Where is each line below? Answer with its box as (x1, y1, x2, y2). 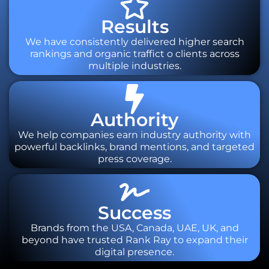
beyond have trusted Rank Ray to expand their (21, 234, 248, 246)
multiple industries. (88, 59, 181, 71)
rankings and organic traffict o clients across (29, 47, 240, 59)
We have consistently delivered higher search (25, 35, 244, 47)
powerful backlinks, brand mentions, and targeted (14, 141, 255, 153)
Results (100, 15, 169, 38)
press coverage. (97, 153, 172, 165)
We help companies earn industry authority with (18, 128, 251, 141)
